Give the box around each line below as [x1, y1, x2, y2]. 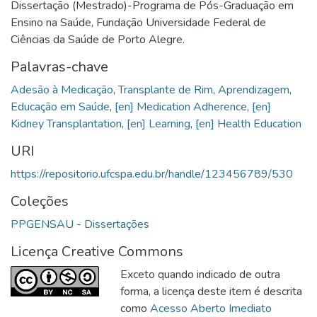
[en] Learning [127, 115, 190, 132]
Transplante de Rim [118, 81, 213, 98]
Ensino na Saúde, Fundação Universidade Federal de [11, 14, 266, 30]
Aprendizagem [218, 81, 289, 98]
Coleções [11, 191, 69, 211]
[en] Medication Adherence [115, 98, 247, 115]
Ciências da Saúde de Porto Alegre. [11, 31, 185, 47]
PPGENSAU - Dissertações [11, 216, 149, 232]
